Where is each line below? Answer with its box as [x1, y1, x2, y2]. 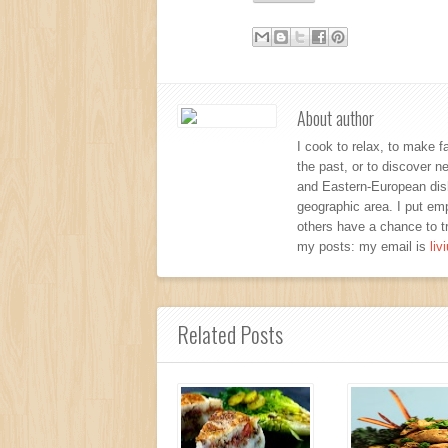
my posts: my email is [297, 238, 430, 254]
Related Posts [177, 317, 283, 350]
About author [297, 104, 374, 131]
